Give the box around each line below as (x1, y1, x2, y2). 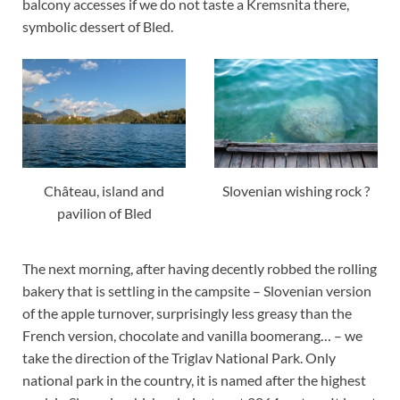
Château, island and (44, 181, 165, 199)
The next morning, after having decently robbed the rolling (22, 259, 377, 277)
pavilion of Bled (56, 204, 152, 221)
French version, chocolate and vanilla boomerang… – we (22, 326, 362, 344)
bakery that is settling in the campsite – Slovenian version (22, 281, 371, 299)
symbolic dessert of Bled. (22, 17, 173, 35)
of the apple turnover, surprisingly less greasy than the (22, 304, 352, 321)
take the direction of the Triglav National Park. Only (22, 348, 336, 366)
